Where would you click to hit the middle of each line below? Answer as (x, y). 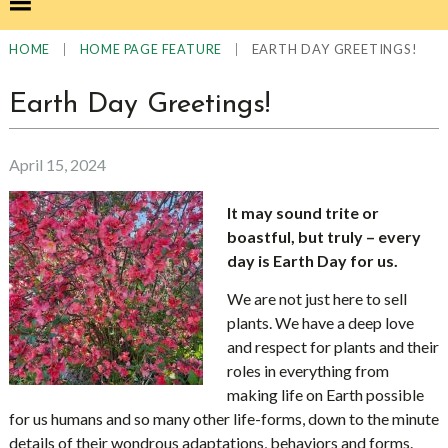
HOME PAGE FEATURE (151, 49)
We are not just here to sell (316, 298)
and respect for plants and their (332, 346)
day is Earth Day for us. (312, 260)
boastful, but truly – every (323, 236)
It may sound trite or (302, 212)
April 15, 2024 (57, 164)
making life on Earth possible (325, 394)
